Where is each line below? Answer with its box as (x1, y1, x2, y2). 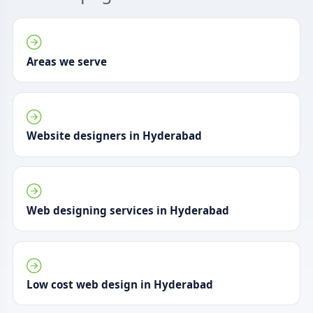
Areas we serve (27, 54, 108, 68)
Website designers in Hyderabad (27, 129, 203, 143)
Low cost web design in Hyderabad (27, 277, 214, 291)
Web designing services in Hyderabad (27, 203, 230, 217)
